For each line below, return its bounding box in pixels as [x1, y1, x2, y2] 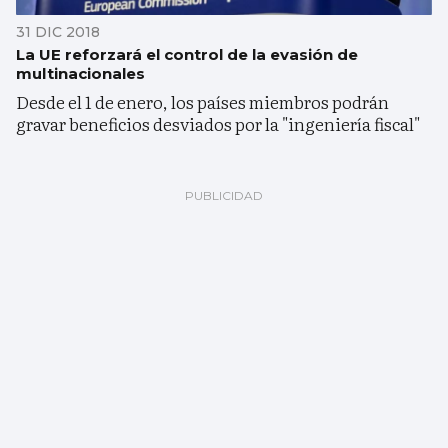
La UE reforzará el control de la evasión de [16, 45, 358, 65]
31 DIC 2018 [16, 23, 100, 42]
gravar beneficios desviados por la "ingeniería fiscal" [16, 111, 420, 137]
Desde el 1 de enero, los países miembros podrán [16, 89, 389, 115]
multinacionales [16, 64, 145, 84]
